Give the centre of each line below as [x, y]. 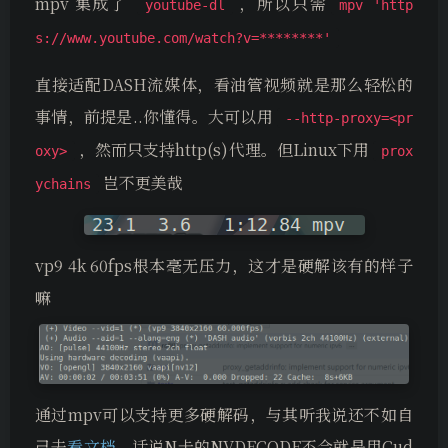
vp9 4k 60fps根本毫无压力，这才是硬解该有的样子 [224, 266]
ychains [63, 184]
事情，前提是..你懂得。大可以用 [154, 117]
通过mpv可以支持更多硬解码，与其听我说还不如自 [224, 415]
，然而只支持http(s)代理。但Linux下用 [224, 150]
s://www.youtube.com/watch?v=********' [183, 38]
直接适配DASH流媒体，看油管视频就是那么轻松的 [224, 85]
